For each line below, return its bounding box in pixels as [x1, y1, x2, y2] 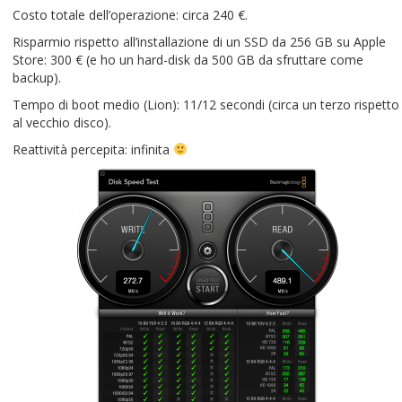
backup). [13, 69, 61, 86]
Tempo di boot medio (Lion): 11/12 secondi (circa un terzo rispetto [13, 96, 399, 113]
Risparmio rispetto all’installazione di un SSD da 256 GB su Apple [13, 33, 386, 50]
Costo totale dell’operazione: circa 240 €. [13, 6, 248, 23]
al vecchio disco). [13, 114, 111, 131]
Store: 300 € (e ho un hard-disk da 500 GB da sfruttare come [13, 51, 363, 68]
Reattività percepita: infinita [13, 141, 173, 158]
